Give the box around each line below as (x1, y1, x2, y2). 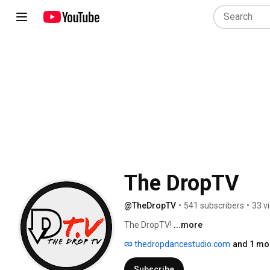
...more (174, 219, 202, 230)
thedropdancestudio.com (133, 239, 230, 249)
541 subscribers (184, 200, 244, 210)
